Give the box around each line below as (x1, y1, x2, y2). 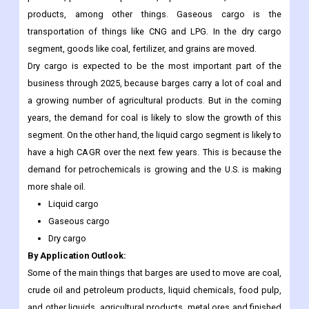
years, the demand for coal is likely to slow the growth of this (28, 112, 281, 123)
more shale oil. (28, 181, 86, 192)
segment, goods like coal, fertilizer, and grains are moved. (28, 43, 257, 54)
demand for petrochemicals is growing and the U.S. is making (28, 164, 281, 175)
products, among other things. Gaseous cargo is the (28, 9, 281, 20)
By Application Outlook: (28, 250, 126, 261)
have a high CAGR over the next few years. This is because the (28, 147, 281, 158)
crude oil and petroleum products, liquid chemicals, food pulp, (28, 285, 281, 296)
